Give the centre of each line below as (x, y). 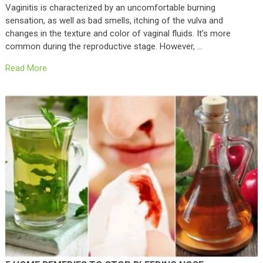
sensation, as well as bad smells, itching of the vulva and (114, 20)
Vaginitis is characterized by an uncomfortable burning (110, 7)
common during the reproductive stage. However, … (104, 46)
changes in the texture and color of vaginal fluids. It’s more (118, 33)
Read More (26, 68)
